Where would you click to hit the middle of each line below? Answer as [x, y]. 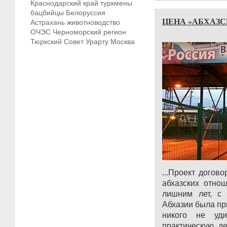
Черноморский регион [89, 32]
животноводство [93, 22]
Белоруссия [86, 13]
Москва [123, 42]
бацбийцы [47, 13]
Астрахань [48, 22]
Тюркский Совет [57, 42]
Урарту [97, 42]
